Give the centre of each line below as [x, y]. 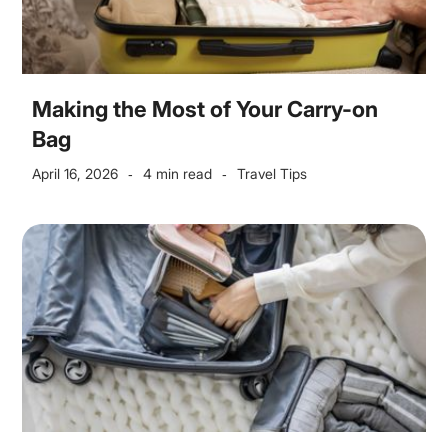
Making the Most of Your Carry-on [205, 109]
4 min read [178, 173]
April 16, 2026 [75, 173]
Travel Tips [272, 173]
